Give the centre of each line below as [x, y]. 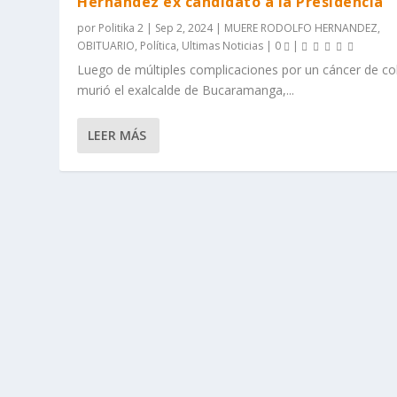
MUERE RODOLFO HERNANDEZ [301, 27]
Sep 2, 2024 [184, 27]
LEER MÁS [117, 136]
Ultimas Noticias [223, 45]
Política [159, 45]
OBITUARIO [106, 45]
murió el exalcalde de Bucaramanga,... [186, 90]
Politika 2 [121, 27]
